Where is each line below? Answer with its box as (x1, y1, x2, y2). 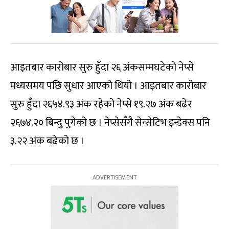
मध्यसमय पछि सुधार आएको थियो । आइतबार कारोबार (10, 77, 207, 95)
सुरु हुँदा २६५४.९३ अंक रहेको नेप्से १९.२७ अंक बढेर (10, 95, 192, 113)
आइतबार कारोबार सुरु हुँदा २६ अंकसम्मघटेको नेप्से (10, 58, 194, 76)
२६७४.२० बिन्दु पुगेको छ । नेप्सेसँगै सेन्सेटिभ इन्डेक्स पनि (10, 113, 210, 131)
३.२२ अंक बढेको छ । (10, 132, 84, 150)
